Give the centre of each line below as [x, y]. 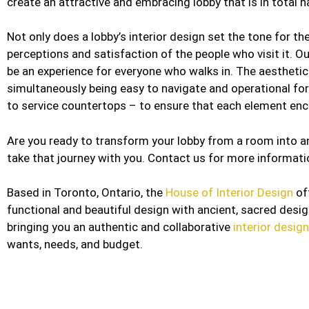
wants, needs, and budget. [76, 244]
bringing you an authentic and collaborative [120, 227]
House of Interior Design [229, 192]
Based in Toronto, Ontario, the [86, 192]
